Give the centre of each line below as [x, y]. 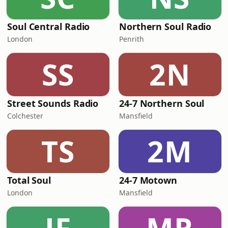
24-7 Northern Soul [162, 103]
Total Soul [29, 180]
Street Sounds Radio [53, 103]
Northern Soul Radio [165, 26]
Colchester [25, 116]
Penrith [132, 39]
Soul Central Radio [49, 26]
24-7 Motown [148, 180]
